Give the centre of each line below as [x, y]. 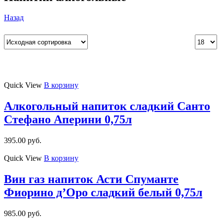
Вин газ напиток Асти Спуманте [91, 179]
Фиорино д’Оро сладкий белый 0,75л [103, 193]
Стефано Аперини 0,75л [68, 120]
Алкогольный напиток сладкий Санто [107, 106]
